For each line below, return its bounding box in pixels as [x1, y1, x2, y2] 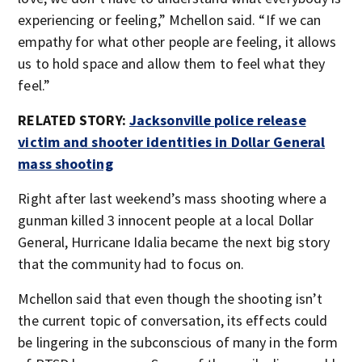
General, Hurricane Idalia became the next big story [18, 233, 330, 251]
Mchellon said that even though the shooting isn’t [18, 289, 323, 308]
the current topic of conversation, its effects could [18, 311, 328, 330]
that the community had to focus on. [18, 255, 244, 273]
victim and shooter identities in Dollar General [18, 133, 326, 151]
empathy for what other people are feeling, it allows [18, 32, 337, 51]
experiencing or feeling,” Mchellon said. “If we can [18, 11, 322, 29]
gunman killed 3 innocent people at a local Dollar [18, 211, 314, 229]
